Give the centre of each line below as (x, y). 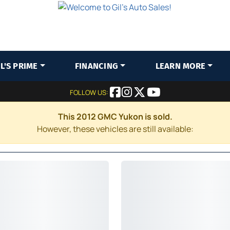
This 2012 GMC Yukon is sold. (115, 117)
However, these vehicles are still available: (115, 129)
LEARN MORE (180, 66)
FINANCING (97, 66)
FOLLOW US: (90, 92)
